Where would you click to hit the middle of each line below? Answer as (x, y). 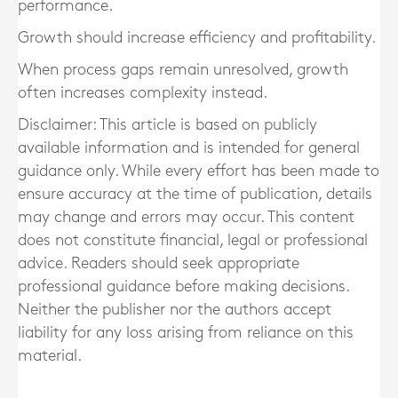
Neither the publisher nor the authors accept (175, 310)
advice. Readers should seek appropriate (159, 263)
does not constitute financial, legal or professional (193, 240)
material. (50, 356)
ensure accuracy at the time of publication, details (195, 194)
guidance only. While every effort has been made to (199, 171)
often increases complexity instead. (143, 93)
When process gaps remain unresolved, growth (183, 70)
